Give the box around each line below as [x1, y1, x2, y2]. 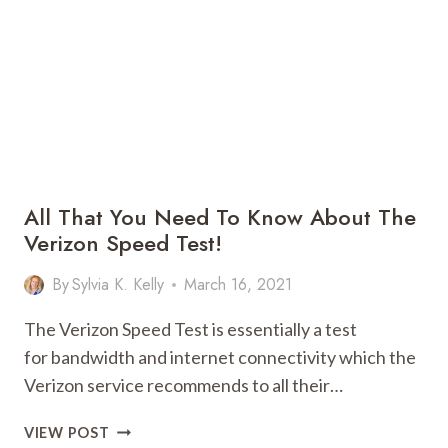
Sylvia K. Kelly [72, 273, 165, 296]
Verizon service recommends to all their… [24, 374, 343, 396]
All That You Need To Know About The [24, 201, 416, 233]
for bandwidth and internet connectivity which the [24, 346, 416, 368]
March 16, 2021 [184, 273, 293, 296]
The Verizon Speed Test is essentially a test [24, 318, 357, 340]
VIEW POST [24, 424, 110, 441]
